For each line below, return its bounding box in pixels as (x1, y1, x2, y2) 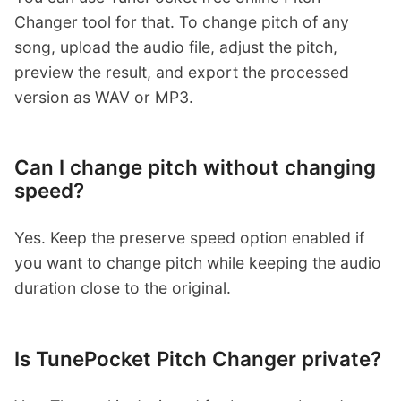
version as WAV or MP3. (14, 87, 193, 107)
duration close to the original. (14, 278, 231, 298)
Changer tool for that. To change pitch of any (14, 12, 349, 31)
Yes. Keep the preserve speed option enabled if (14, 228, 364, 248)
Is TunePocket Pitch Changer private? (14, 346, 381, 371)
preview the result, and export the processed (14, 62, 349, 81)
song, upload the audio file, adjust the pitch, (14, 37, 337, 56)
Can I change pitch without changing (14, 155, 376, 180)
